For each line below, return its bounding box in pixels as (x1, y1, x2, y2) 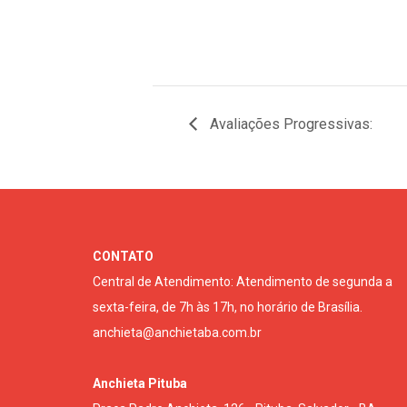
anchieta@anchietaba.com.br (93, 324, 262, 340)
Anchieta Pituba (93, 375, 187, 391)
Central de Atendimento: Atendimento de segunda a (93, 273, 392, 289)
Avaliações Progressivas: (206, 114, 372, 133)
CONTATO (93, 248, 154, 263)
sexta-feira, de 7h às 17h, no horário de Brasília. (93, 299, 362, 314)
